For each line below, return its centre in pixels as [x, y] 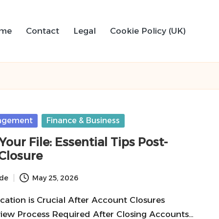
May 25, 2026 [55, 178]
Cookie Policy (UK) [148, 31]
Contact [43, 31]
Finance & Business [83, 120]
